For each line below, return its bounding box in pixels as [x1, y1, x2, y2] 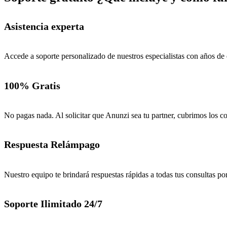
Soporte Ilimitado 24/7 [4, 198, 102, 210]
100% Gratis [4, 80, 60, 91]
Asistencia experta [4, 20, 84, 32]
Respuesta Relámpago [4, 139, 100, 150]
